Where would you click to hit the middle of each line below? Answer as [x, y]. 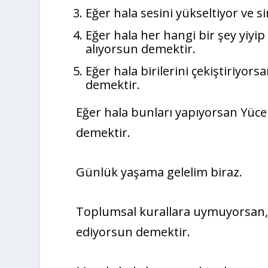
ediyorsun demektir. [133, 232]
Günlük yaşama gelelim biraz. [159, 172]
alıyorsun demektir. [141, 49]
